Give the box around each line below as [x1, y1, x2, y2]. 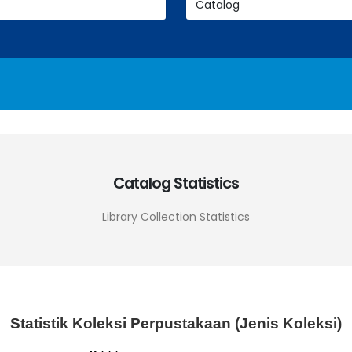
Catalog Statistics [112, 171, 240, 194]
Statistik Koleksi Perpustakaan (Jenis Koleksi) [10, 314, 342, 332]
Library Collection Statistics [102, 208, 250, 225]
